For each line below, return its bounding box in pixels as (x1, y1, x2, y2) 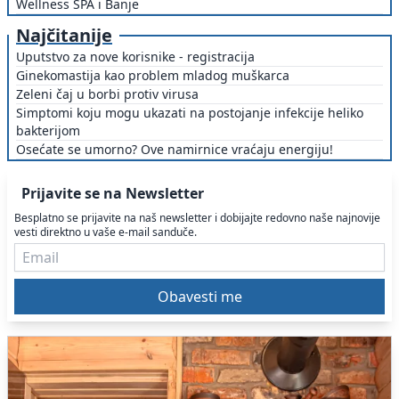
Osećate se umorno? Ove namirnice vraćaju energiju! (16, 140, 333, 158)
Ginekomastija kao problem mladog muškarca (16, 66, 289, 84)
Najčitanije (16, 22, 112, 47)
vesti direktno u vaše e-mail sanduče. (118, 224, 197, 240)
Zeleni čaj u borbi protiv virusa (16, 85, 199, 102)
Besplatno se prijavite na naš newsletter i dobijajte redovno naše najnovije (14, 209, 380, 225)
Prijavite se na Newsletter (21, 183, 204, 203)
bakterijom (16, 121, 80, 139)
